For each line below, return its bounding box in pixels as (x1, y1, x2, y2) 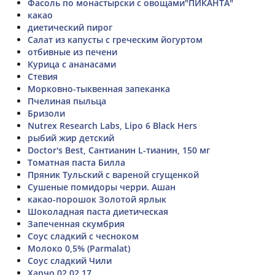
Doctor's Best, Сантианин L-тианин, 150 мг (28, 144, 210, 156)
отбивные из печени (28, 45, 117, 58)
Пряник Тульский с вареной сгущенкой (28, 168, 199, 180)
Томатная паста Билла (28, 156, 125, 168)
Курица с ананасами (28, 58, 116, 70)
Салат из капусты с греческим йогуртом (28, 33, 203, 45)
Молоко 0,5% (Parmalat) (28, 242, 130, 254)
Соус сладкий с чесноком (28, 230, 139, 242)
